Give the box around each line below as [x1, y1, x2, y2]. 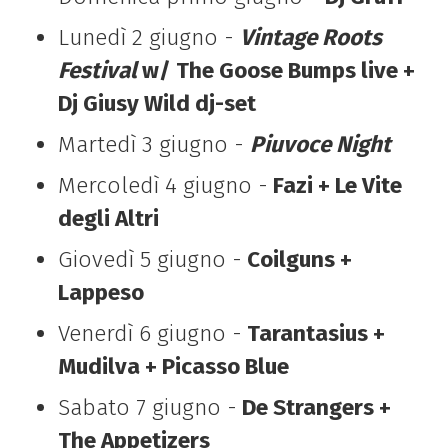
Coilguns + [241, 246, 352, 274]
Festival [57, 56, 137, 84]
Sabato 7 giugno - [57, 394, 237, 422]
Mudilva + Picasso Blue [57, 353, 289, 381]
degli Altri [57, 205, 159, 232]
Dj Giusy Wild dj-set [57, 89, 256, 117]
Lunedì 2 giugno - [57, 23, 240, 51]
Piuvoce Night [249, 130, 391, 158]
